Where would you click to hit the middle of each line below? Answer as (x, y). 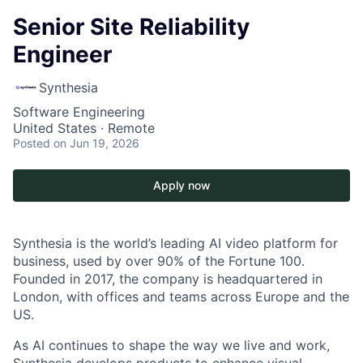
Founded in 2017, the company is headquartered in (168, 279)
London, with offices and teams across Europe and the (181, 297)
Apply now (181, 185)
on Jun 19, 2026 (96, 143)
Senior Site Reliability (131, 27)
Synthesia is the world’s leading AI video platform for (175, 243)
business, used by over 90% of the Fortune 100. (159, 261)
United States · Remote (84, 128)
